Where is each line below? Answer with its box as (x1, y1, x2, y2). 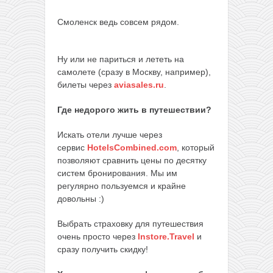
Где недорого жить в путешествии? (57, 105, 211, 115)
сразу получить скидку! (57, 244, 148, 255)
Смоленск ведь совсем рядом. (57, 17, 179, 27)
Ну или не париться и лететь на (57, 54, 184, 65)
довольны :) (57, 194, 104, 204)
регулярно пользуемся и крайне (57, 181, 186, 191)
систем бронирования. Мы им (57, 168, 177, 179)
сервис (57, 143, 87, 153)
